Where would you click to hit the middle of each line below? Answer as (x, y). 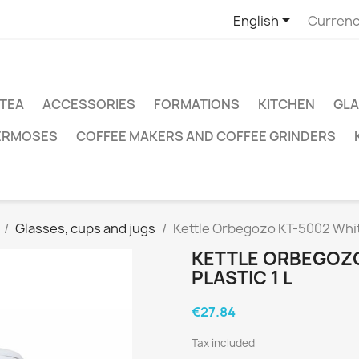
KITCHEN (286, 104)
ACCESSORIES (89, 104)
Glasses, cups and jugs (85, 228)
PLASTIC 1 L (242, 278)
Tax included (223, 343)
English (256, 20)
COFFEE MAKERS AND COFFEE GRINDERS (206, 136)
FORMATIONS (197, 104)
